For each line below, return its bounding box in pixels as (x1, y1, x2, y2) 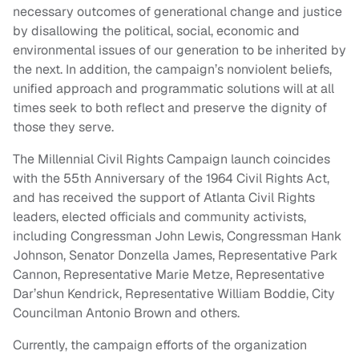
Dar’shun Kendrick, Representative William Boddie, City (13, 285, 335, 303)
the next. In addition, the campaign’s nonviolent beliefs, (13, 61, 332, 79)
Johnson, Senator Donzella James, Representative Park (13, 247, 337, 264)
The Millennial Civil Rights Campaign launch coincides (13, 151, 330, 168)
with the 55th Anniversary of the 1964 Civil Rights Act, (13, 170, 329, 188)
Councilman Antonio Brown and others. (13, 305, 240, 322)
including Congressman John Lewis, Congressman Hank (13, 228, 341, 245)
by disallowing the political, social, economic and (13, 22, 300, 40)
